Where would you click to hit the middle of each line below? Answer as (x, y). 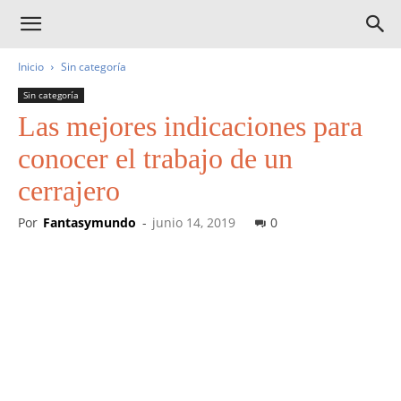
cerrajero (69, 191)
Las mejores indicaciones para (190, 126)
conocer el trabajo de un (155, 158)
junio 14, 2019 (194, 222)
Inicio (31, 67)
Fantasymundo (90, 222)
